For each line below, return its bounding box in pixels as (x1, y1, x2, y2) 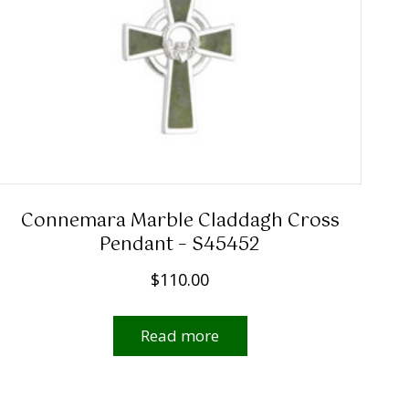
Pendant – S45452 (100, 230, 261, 261)
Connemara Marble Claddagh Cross (20, 206, 340, 237)
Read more (141, 325, 220, 347)
